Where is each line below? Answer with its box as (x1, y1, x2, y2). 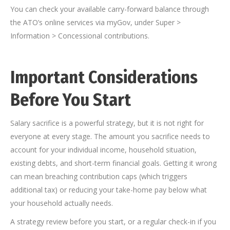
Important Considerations (10, 67, 198, 88)
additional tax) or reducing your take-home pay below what (10, 185, 207, 195)
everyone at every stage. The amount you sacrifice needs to (10, 131, 210, 142)
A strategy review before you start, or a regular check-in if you (10, 217, 216, 227)
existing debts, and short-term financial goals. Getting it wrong (10, 158, 217, 168)
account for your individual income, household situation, (10, 145, 197, 155)
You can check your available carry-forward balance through (10, 4, 209, 14)
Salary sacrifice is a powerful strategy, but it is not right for (10, 118, 204, 128)
